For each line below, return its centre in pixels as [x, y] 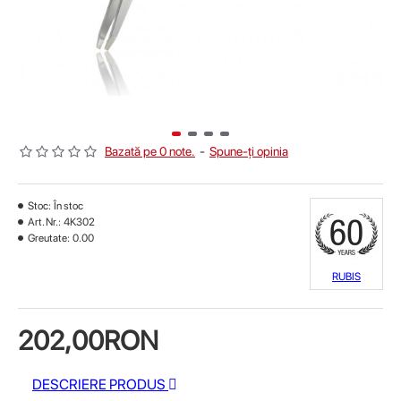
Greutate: [49, 238]
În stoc [68, 206]
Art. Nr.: [44, 222]
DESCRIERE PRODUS [100, 384]
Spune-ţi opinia [249, 151]
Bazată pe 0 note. [150, 151]
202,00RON [88, 340]
